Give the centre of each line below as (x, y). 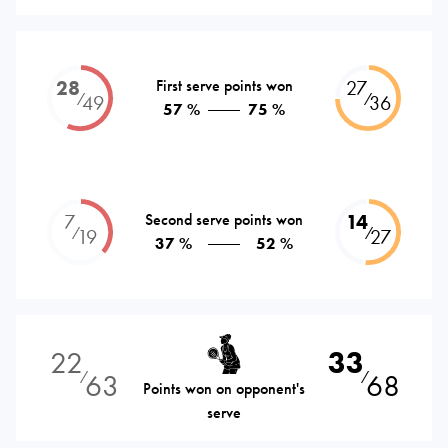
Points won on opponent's (224, 389)
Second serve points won (224, 220)
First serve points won (224, 86)
